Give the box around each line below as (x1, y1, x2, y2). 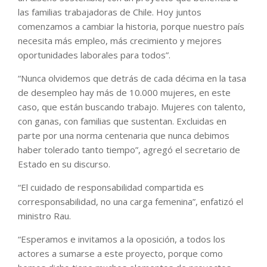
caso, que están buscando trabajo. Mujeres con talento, (18, 100, 246, 113)
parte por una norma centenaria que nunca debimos (18, 129, 229, 141)
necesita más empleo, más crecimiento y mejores (18, 34, 222, 46)
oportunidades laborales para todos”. (18, 48, 170, 61)
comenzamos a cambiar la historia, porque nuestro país (18, 20, 244, 32)
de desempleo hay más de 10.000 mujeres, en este (18, 86, 231, 98)
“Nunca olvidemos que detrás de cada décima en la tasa (18, 72, 246, 84)
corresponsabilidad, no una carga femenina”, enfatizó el (18, 195, 243, 207)
